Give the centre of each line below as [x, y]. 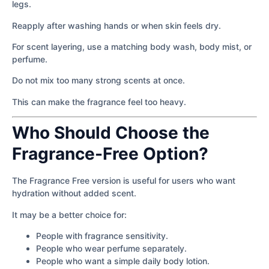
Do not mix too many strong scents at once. [98, 80]
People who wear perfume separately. [111, 248]
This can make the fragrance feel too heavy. [99, 101]
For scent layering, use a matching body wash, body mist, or [132, 46]
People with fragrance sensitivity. [102, 235]
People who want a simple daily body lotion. [123, 261]
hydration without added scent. [74, 193]
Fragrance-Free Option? [110, 154]
